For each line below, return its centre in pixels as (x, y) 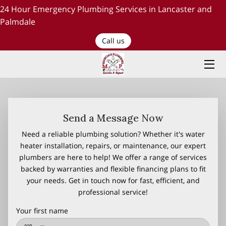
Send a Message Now (113, 118)
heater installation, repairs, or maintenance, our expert (113, 146)
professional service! (113, 192)
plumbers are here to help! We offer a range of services (113, 157)
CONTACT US (27, 181)
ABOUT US (24, 86)
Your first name (42, 211)
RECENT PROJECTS (34, 157)
